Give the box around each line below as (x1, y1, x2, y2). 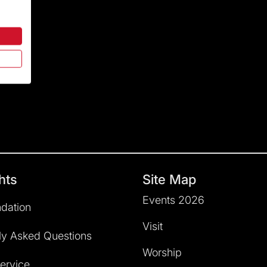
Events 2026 (142, 193, 204, 206)
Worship (142, 246, 182, 259)
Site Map (142, 171, 196, 187)
